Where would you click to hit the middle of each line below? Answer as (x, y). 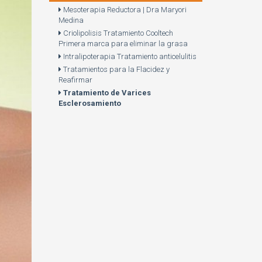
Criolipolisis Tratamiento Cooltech (117, 33)
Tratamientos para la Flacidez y (115, 69)
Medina (71, 20)
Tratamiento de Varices (106, 93)
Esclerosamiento (89, 103)
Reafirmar (75, 80)
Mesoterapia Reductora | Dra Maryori (124, 10)
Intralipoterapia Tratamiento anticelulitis (129, 56)
